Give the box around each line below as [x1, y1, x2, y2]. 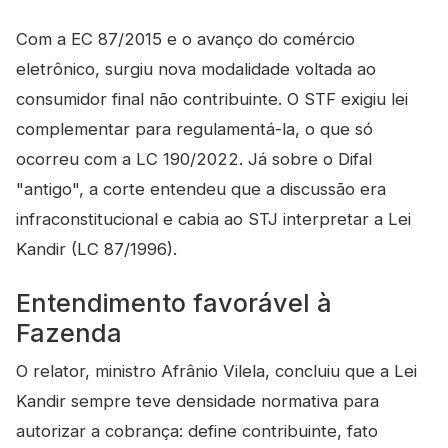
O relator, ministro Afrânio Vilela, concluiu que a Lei [16, 361, 417, 381]
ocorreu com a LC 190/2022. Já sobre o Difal [16, 149, 372, 169]
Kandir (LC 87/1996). [16, 239, 177, 259]
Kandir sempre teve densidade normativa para [16, 391, 379, 411]
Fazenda [16, 318, 122, 348]
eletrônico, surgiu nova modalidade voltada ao [16, 59, 376, 79]
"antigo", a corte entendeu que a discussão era [16, 179, 386, 199]
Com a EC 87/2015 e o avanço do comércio [16, 29, 355, 49]
